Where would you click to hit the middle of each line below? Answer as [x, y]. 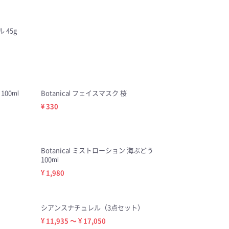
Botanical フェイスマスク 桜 [84, 93]
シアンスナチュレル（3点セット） [92, 208]
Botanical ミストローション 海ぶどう [97, 150]
